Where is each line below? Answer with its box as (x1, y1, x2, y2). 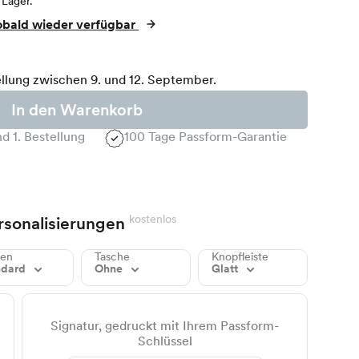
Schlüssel (137, 333, 192, 349)
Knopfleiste (211, 250, 268, 264)
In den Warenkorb (11, 100, 143, 120)
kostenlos (128, 212, 176, 226)
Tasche (94, 250, 130, 264)
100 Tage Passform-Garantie (124, 129, 288, 145)
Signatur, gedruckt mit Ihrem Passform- (50, 318, 280, 334)
